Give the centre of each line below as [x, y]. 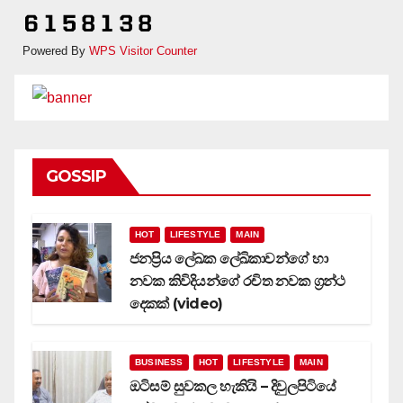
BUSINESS [159, 362]
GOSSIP [76, 176]
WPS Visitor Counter [143, 51]
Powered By [56, 51]
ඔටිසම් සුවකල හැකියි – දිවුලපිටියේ [233, 386]
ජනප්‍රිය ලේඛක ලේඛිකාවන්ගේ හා [229, 258]
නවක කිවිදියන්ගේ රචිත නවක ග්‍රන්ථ [237, 281]
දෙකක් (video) [176, 303]
